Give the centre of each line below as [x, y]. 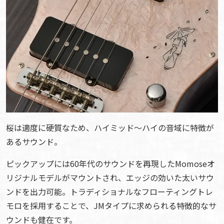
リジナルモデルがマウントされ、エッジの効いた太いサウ [110, 177]
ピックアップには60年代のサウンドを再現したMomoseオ [110, 163]
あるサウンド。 [34, 141]
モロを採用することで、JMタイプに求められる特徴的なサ [111, 205]
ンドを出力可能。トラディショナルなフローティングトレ [109, 191]
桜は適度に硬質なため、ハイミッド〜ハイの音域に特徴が [110, 127]
